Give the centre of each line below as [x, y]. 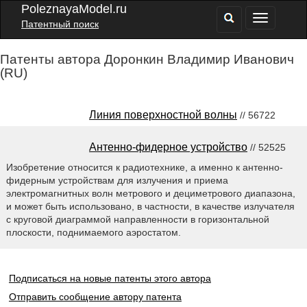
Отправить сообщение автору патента [95, 296]
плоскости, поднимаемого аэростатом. [93, 232]
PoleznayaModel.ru [74, 9]
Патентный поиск [60, 24]
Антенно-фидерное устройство [168, 147]
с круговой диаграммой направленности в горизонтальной [137, 219]
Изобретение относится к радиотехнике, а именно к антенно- [144, 167]
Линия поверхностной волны [163, 115]
